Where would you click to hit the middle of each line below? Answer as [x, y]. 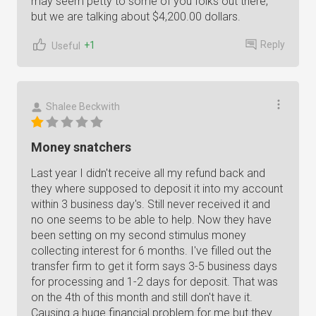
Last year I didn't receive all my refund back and [148, 173]
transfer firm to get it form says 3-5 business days [154, 266]
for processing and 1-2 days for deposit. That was [154, 282]
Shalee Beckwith [83, 107]
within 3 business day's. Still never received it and [151, 204]
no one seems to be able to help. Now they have [151, 220]
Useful [66, 45]
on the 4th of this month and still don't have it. [142, 297]
